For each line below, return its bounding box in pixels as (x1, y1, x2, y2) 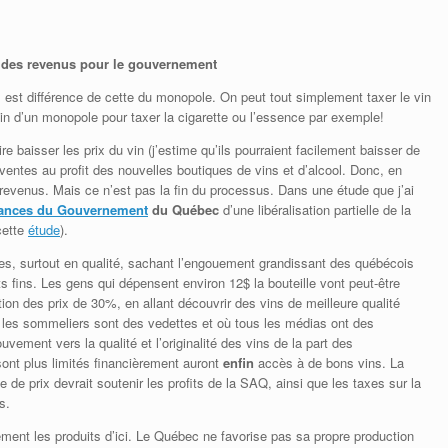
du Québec (152, 199, 219, 219)
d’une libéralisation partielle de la (219, 199, 411, 219)
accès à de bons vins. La (254, 352, 404, 372)
